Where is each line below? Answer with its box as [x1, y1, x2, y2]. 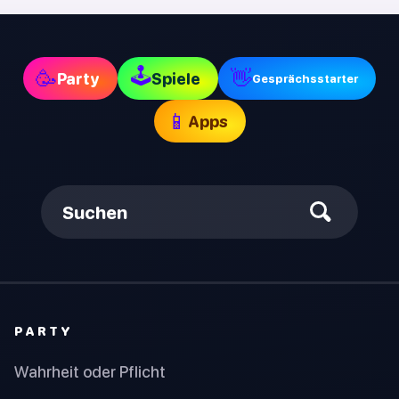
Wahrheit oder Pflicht [14, 362, 166, 382]
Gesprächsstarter [252, 71, 358, 85]
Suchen [62, 201, 127, 223]
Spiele [151, 69, 200, 88]
